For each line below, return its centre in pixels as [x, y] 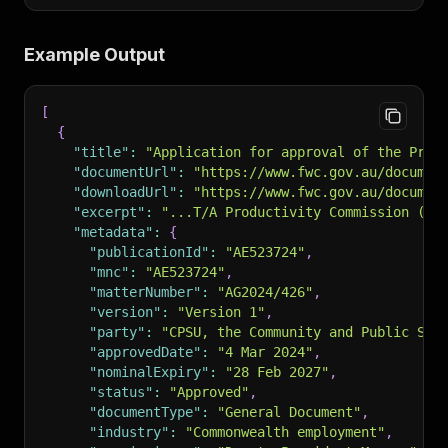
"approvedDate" [145, 352]
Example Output [94, 54]
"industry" [129, 432]
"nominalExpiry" [149, 372]
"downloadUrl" [125, 192]
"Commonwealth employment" [285, 432]
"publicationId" [149, 252]
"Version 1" [221, 312]
